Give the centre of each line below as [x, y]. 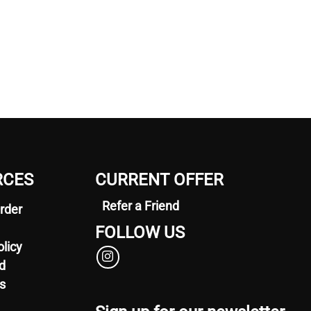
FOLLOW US [140, 233]
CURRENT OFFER [159, 180]
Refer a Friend [141, 206]
